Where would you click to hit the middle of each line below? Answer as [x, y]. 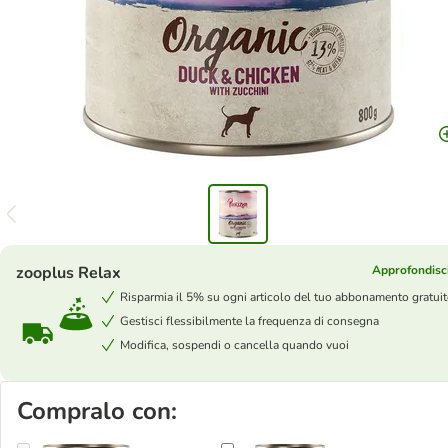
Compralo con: [97, 411]
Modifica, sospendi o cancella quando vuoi [234, 345]
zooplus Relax [68, 273]
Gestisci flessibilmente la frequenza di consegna [249, 321]
